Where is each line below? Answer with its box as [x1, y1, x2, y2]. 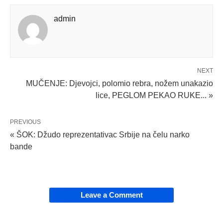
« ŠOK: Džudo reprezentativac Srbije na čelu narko [10, 130, 190, 139]
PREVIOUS [10, 118, 41, 125]
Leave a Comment [80, 190, 143, 199]
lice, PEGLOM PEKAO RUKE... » [96, 91, 213, 100]
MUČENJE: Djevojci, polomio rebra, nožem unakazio [26, 79, 213, 88]
